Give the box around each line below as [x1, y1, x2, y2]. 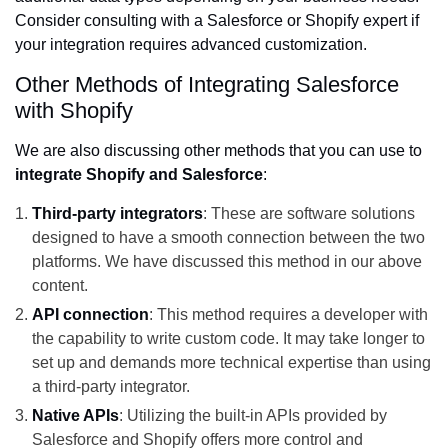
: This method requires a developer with [149, 306, 428, 324]
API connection [32, 306, 149, 324]
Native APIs [32, 407, 119, 425]
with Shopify [15, 98, 133, 124]
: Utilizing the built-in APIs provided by [119, 407, 387, 425]
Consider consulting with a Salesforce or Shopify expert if [15, 12, 419, 30]
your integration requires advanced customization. [15, 36, 367, 54]
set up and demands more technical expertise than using [32, 354, 431, 372]
